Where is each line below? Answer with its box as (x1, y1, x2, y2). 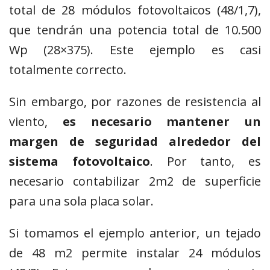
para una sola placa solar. (9, 193, 154, 210)
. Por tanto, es (149, 153, 261, 170)
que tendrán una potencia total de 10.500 (9, 22, 261, 39)
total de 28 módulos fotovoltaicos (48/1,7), (9, 2, 261, 19)
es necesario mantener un (48, 113, 261, 130)
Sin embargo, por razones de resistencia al (9, 93, 261, 110)
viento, (9, 113, 48, 130)
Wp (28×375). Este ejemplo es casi (9, 42, 261, 58)
